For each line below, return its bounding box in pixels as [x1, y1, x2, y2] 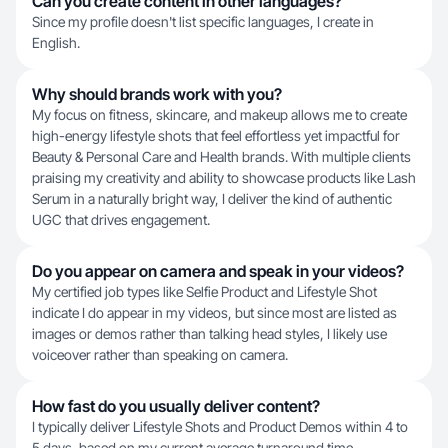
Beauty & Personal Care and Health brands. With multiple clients [32, 148, 411, 165]
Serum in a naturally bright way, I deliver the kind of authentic [32, 190, 392, 207]
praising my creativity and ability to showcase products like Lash [32, 169, 416, 186]
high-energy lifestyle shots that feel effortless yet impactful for [32, 127, 400, 144]
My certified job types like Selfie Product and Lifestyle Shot [32, 283, 377, 300]
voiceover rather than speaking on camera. [32, 346, 288, 363]
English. [32, 34, 80, 51]
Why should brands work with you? [32, 84, 282, 104]
